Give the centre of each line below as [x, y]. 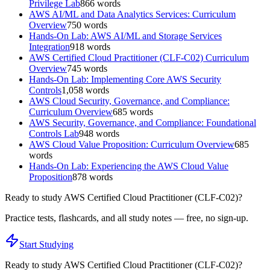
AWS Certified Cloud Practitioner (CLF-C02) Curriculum [139, 58]
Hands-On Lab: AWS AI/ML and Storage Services [125, 36]
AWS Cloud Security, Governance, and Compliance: [129, 101]
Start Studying [46, 245]
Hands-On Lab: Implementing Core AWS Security [125, 80]
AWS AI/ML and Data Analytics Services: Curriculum [132, 14]
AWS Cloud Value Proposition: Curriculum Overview [132, 145]
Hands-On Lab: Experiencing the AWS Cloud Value [129, 166]
